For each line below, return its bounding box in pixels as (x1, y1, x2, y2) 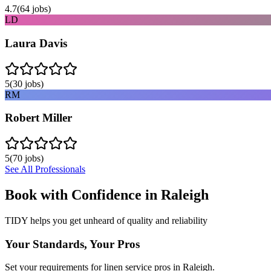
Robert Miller (5, 111, 72, 125)
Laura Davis (5, 36, 67, 50)
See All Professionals (5, 164, 85, 174)
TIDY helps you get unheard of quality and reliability (5, 215, 207, 226)
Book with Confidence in (5, 186, 161, 203)
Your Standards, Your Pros (5, 237, 140, 250)
